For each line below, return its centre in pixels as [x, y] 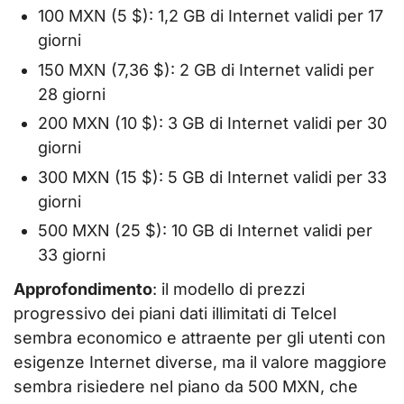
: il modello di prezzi [229, 289]
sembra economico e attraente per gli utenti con [200, 337]
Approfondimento [83, 289]
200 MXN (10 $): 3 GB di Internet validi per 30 [212, 124]
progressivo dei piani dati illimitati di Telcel [175, 313]
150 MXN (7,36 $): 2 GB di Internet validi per [206, 69]
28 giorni [72, 94]
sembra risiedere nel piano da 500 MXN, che [186, 386]
